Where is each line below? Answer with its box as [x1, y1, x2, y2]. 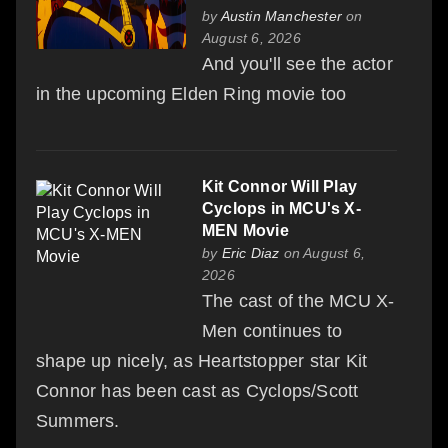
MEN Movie [202, 221, 289, 239]
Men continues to [202, 320, 343, 341]
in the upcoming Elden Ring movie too [36, 83, 347, 104]
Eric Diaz [221, 244, 280, 261]
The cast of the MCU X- [202, 290, 395, 311]
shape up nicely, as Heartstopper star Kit [36, 350, 368, 371]
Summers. [36, 410, 120, 431]
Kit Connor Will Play [202, 177, 357, 195]
